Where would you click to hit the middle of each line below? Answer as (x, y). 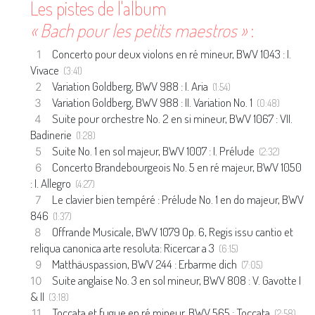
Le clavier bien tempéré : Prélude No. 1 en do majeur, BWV (178, 199)
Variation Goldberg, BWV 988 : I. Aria (133, 86)
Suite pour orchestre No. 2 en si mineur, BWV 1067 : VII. (173, 118)
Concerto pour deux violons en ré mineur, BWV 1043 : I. (172, 54)
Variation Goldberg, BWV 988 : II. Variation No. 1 (155, 102)
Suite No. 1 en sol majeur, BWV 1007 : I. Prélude (156, 151)
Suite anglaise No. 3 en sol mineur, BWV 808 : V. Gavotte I (177, 280)
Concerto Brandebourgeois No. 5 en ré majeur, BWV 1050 (177, 167)
